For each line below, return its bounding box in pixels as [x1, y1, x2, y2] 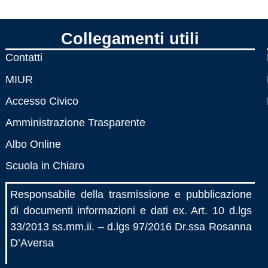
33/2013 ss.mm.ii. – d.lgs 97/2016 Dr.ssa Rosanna [10, 220, 252, 233]
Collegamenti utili [60, 30, 199, 48]
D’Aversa [10, 236, 54, 249]
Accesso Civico [5, 95, 78, 107]
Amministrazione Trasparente [5, 116, 145, 129]
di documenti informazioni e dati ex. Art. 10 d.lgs [10, 204, 252, 217]
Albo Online [5, 138, 61, 151]
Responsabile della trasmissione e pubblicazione [10, 188, 252, 200]
